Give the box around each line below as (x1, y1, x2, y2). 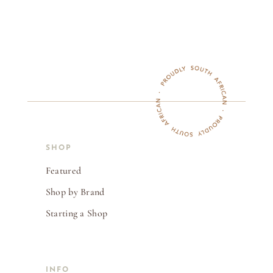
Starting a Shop (45, 207, 108, 220)
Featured (45, 165, 82, 177)
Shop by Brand (45, 186, 105, 199)
